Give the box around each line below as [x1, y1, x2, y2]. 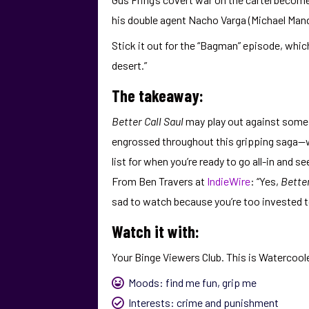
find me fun [166, 276, 217, 289]
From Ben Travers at [112, 175, 207, 188]
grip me [222, 276, 257, 289]
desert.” [112, 59, 147, 72]
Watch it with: [112, 221, 199, 241]
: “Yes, [250, 175, 281, 188]
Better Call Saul [112, 114, 183, 128]
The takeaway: [112, 86, 203, 106]
